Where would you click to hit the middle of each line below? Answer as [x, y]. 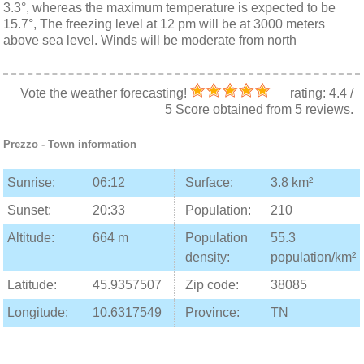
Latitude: [32, 285]
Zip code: [212, 285]
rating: [309, 93]
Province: [213, 312]
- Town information [88, 144]
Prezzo [21, 144]
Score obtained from [233, 109]
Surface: [210, 182]
